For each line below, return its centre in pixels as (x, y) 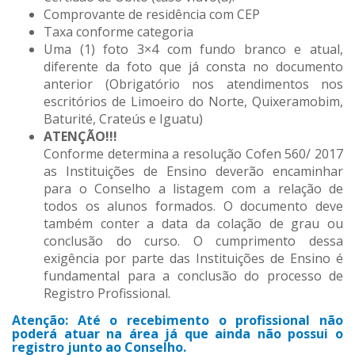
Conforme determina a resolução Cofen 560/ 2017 (193, 154)
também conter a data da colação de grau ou (193, 224)
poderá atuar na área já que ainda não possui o (177, 334)
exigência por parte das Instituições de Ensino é (193, 259)
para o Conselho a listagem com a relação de (193, 189)
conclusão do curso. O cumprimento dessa (193, 241)
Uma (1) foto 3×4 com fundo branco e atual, (193, 50)
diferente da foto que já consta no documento (193, 67)
